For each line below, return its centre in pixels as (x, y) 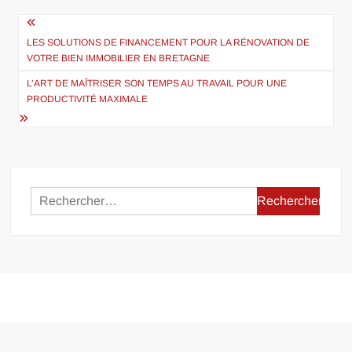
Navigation (66, 26)
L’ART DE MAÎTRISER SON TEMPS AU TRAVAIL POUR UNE (157, 83)
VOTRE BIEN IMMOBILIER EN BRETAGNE (119, 58)
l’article (48, 78)
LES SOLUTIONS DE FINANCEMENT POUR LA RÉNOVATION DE (169, 42)
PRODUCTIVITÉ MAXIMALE (88, 99)
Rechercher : (292, 197)
